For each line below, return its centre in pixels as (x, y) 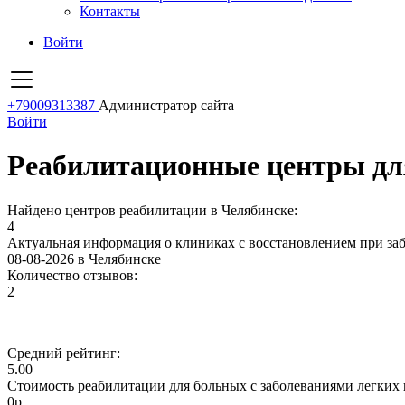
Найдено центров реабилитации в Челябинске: (152, 210)
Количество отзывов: (72, 275)
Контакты (110, 11)
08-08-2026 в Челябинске (84, 259)
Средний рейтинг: (64, 353)
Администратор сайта (166, 105)
